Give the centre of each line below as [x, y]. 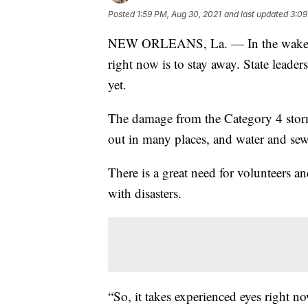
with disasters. [145, 192]
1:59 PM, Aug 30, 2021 [179, 14]
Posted [122, 14]
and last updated [256, 14]
